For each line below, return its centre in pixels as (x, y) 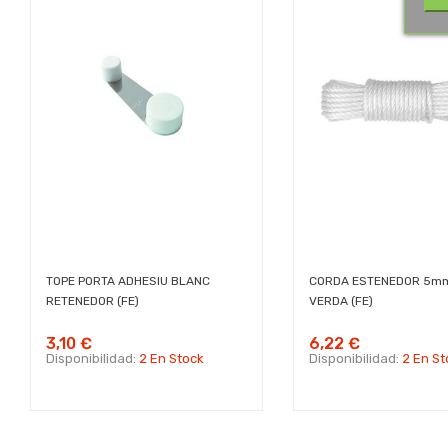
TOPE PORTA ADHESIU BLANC (128, 281)
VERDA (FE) (340, 301)
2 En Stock (171, 359)
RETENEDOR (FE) (92, 301)
